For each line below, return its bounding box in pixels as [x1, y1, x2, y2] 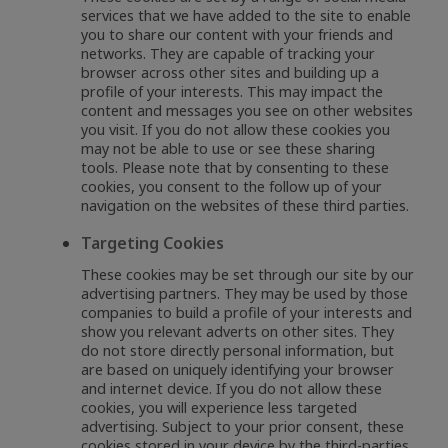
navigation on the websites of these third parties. [81, 195, 410, 215]
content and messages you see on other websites [81, 100, 414, 120]
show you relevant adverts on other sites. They [81, 321, 395, 341]
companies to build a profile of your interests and [81, 302, 413, 322]
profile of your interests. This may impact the [81, 81, 384, 101]
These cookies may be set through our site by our [81, 264, 415, 284]
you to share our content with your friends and [81, 24, 394, 44]
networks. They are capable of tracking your [81, 43, 376, 63]
